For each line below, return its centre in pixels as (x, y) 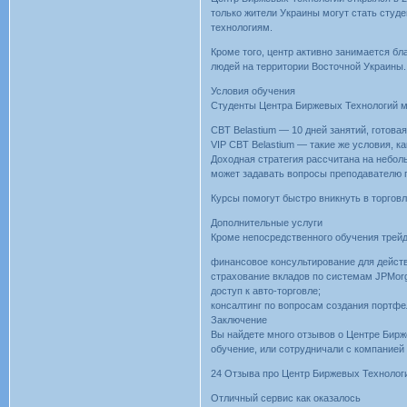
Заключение (239, 320)
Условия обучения (253, 91)
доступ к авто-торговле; (266, 291)
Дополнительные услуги (267, 223)
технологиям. (242, 28)
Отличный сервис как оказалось (286, 398)
